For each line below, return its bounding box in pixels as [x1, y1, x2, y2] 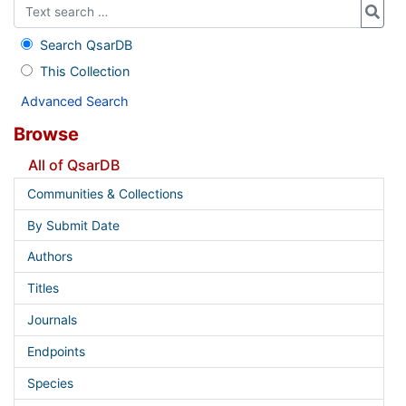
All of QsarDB [28, 155, 120, 174]
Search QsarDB [39, 36, 132, 53]
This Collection [39, 63, 130, 79]
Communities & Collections [26, 186, 183, 201]
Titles [26, 281, 59, 296]
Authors [26, 249, 72, 265]
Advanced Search [21, 92, 129, 109]
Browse [14, 122, 79, 145]
